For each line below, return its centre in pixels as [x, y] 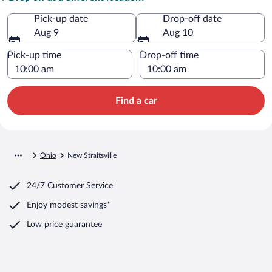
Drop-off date [192, 19]
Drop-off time [169, 55]
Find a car [136, 100]
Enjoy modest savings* [69, 205]
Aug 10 [178, 32]
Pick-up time [34, 55]
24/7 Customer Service [70, 185]
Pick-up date [61, 19]
